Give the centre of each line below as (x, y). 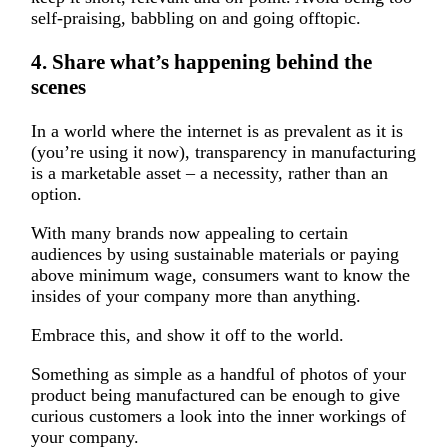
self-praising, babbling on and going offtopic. (195, 18)
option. (56, 194)
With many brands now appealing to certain (189, 233)
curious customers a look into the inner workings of (218, 416)
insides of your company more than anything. (195, 296)
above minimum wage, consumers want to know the (220, 275)
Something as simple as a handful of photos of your (218, 374)
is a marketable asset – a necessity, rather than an (209, 173)
